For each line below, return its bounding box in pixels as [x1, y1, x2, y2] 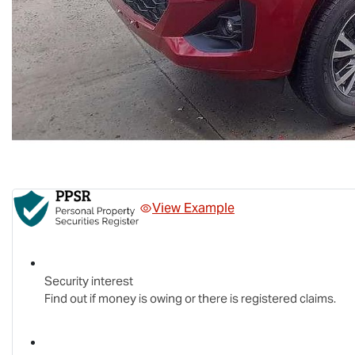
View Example [152, 199, 235, 216]
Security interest [44, 273, 133, 288]
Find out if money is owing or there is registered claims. [44, 290, 336, 306]
